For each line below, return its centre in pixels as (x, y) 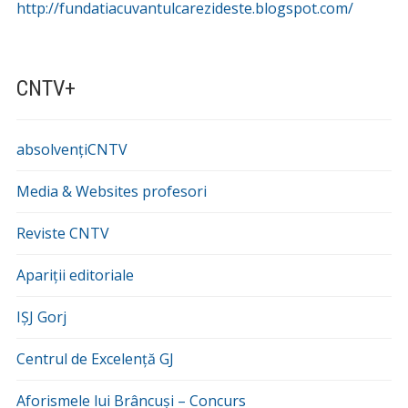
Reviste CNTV (62, 234)
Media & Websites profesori (111, 192)
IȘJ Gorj (41, 317)
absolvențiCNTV (71, 150)
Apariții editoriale (75, 275)
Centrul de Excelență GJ (95, 359)
